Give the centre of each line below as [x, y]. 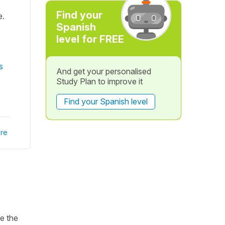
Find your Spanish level [105, 101]
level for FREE [90, 39]
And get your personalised [103, 71]
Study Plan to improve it [99, 81]
